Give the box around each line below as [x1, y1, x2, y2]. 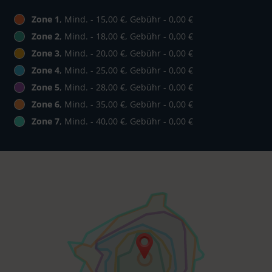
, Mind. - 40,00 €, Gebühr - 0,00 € [59, 115, 193, 127]
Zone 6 [32, 98, 59, 110]
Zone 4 [32, 64, 59, 76]
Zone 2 [32, 30, 59, 42]
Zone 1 [32, 13, 59, 25]
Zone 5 [32, 81, 59, 93]
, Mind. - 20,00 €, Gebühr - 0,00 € [59, 47, 193, 59]
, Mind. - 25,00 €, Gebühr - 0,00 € [59, 64, 193, 76]
